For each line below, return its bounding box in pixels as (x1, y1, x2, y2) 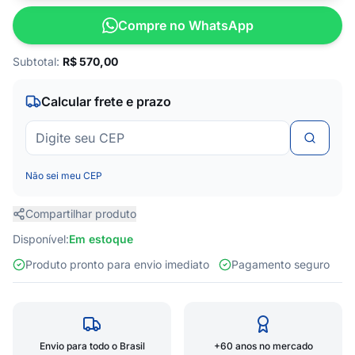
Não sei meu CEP (25, 170, 102, 181)
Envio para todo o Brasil (39, 340, 145, 352)
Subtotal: (13, 55, 63, 68)
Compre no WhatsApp (117, 17, 254, 33)
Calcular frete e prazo (41, 94, 171, 109)
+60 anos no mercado (213, 340, 313, 352)
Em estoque (69, 232, 133, 246)
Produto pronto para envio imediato (25, 258, 219, 271)
